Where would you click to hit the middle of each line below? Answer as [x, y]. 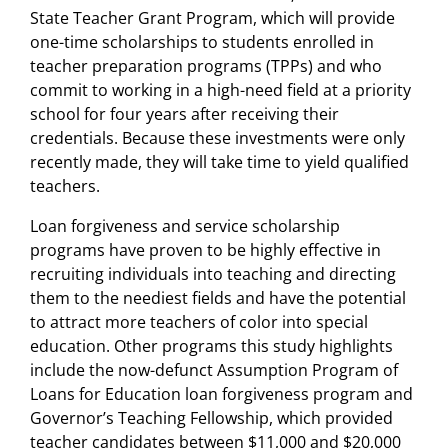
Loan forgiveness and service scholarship [185, 225]
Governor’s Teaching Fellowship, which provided [211, 417]
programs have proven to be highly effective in [205, 249]
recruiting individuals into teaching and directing [213, 273]
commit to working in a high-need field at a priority [220, 89]
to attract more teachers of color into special [199, 321]
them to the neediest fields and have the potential [218, 297]
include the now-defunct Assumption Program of [214, 369]
